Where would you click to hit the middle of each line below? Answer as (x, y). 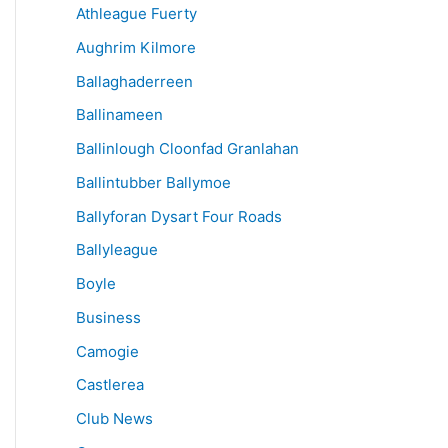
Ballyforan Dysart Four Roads (179, 216)
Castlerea (110, 385)
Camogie (107, 351)
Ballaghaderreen (134, 81)
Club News (114, 419)
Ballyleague (117, 250)
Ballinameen (119, 115)
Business (108, 317)
